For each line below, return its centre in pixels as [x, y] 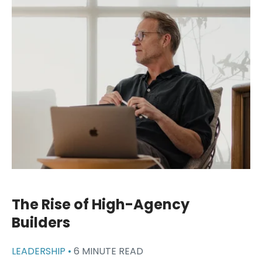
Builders [41, 223]
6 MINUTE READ [108, 251]
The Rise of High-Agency [101, 204]
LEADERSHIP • [43, 251]
